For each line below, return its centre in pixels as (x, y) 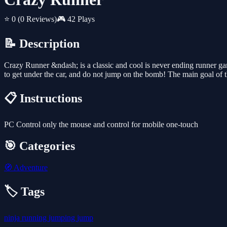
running (35, 217)
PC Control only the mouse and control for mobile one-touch (101, 125)
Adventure (30, 167)
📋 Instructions (43, 99)
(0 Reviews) (37, 19)
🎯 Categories (40, 146)
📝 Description (42, 44)
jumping (63, 217)
